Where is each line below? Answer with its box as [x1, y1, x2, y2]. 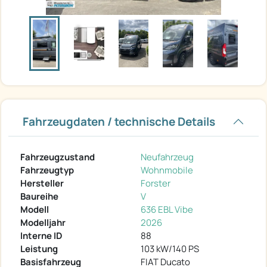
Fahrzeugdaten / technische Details [23, 113, 215, 129]
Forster [141, 176, 170, 190]
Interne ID [20, 229, 63, 242]
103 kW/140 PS [141, 242, 199, 255]
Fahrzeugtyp [20, 163, 74, 176]
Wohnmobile [141, 163, 193, 176]
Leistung [20, 242, 58, 255]
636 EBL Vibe [141, 203, 193, 216]
